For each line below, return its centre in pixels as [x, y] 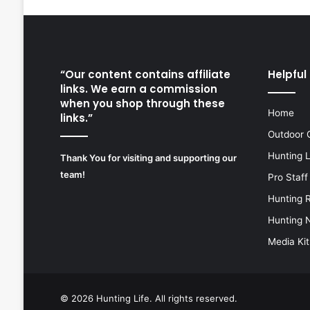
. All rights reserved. [193, 298]
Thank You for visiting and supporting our [148, 157]
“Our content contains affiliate [145, 74]
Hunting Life [122, 298]
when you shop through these [142, 103]
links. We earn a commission [138, 89]
